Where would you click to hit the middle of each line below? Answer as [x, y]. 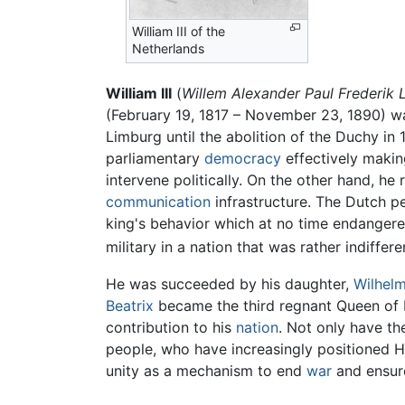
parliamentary [155, 159]
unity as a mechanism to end [206, 370]
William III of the [179, 32]
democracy [243, 159]
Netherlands [169, 49]
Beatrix [130, 305]
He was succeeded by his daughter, [230, 283]
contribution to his [171, 327]
